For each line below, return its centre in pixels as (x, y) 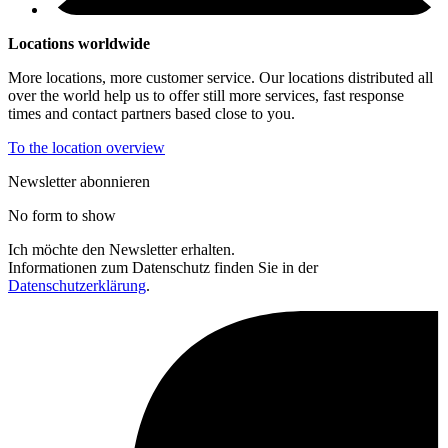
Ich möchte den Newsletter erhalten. (121, 250)
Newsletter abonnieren (79, 182)
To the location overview (86, 148)
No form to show (62, 216)
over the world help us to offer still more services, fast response (206, 96)
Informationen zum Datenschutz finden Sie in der (163, 268)
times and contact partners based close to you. (151, 114)
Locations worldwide (79, 44)
